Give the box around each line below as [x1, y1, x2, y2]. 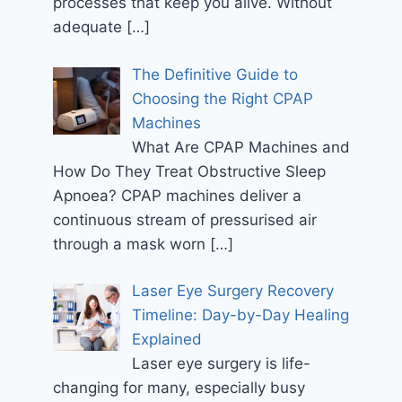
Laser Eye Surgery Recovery [131, 282, 334, 301]
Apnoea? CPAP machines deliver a [53, 186, 302, 205]
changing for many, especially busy [53, 379, 306, 398]
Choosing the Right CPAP [131, 89, 313, 108]
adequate [53, 18, 127, 37]
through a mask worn [53, 234, 211, 253]
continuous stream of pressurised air [53, 210, 318, 229]
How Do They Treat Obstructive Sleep [53, 162, 327, 180]
